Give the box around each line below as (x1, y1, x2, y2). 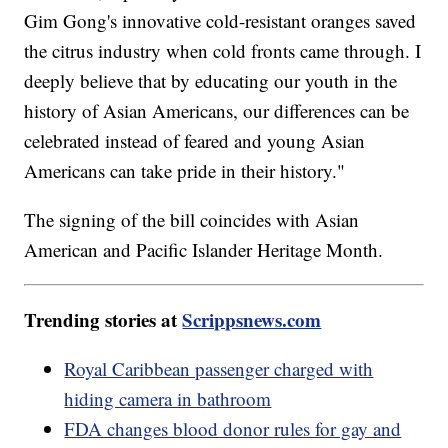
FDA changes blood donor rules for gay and (64, 416, 402, 442)
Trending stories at (24, 306, 183, 334)
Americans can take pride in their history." (24, 158, 346, 184)
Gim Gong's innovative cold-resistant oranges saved (24, 8, 417, 34)
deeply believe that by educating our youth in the (24, 68, 398, 94)
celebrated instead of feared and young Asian (24, 128, 366, 154)
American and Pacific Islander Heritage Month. (24, 237, 384, 263)
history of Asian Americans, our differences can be (24, 98, 410, 124)
